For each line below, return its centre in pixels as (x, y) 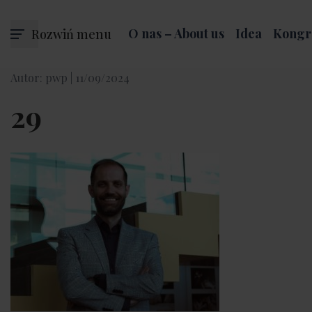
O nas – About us (176, 33)
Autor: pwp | (43, 78)
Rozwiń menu (71, 33)
